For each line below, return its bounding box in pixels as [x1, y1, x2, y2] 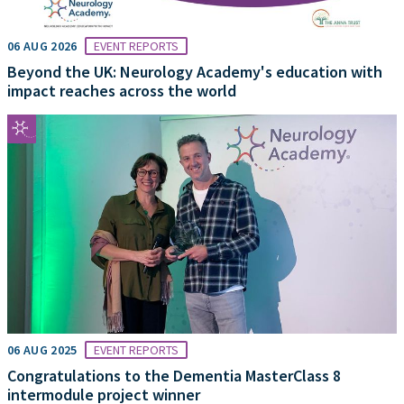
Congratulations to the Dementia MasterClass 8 [7, 365, 341, 387]
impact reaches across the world [7, 80, 236, 102]
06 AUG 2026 [7, 38, 78, 55]
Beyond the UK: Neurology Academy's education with [7, 61, 382, 83]
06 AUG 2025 [7, 342, 78, 359]
